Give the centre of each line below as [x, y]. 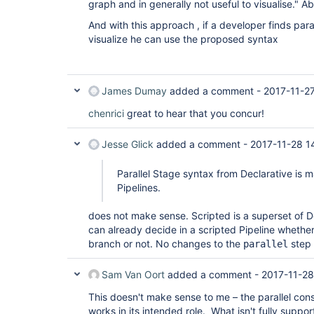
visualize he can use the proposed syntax [183, 39]
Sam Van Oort [133, 274]
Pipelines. [139, 187]
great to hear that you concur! [194, 113]
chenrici [106, 113]
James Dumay [134, 91]
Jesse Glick [128, 144]
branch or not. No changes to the [166, 244]
